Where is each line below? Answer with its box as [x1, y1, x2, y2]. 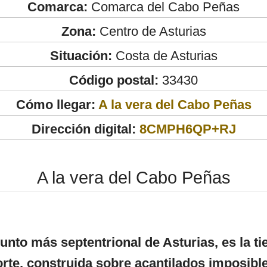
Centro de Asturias [95, 23, 206, 39]
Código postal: [69, 72, 159, 88]
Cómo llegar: [15, 97, 98, 112]
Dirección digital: [31, 121, 136, 136]
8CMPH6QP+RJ [139, 121, 236, 136]
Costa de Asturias [111, 48, 218, 63]
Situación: [49, 48, 112, 63]
